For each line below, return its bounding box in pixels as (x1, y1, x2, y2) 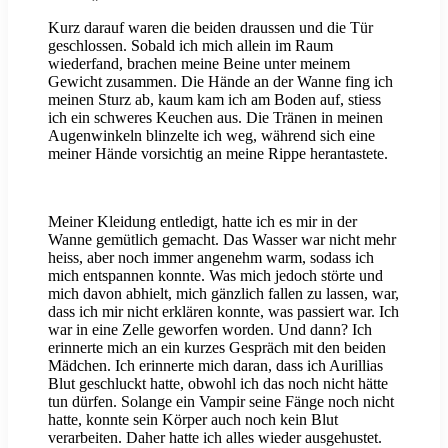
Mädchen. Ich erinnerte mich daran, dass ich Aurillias (48, 357, 383, 375)
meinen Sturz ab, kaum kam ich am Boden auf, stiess (48, 91, 381, 109)
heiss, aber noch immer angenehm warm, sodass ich (48, 249, 374, 267)
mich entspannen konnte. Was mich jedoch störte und (48, 267, 383, 285)
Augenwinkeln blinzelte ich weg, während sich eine (48, 127, 375, 145)
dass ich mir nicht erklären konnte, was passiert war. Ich (48, 303, 399, 321)
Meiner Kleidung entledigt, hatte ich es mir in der (48, 213, 357, 231)
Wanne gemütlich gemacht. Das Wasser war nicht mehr (48, 231, 396, 249)
